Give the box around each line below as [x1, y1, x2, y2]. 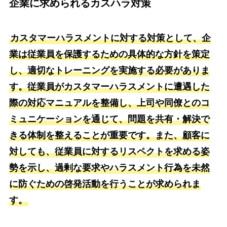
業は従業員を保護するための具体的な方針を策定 [9, 49, 210, 60]
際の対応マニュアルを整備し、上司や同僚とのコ [9, 98, 210, 108]
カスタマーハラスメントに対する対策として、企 [10, 33, 211, 44]
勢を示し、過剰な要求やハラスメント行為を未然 [9, 163, 210, 173]
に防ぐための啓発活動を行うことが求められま [9, 179, 201, 190]
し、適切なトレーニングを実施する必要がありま [9, 65, 210, 76]
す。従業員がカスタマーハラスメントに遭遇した [9, 82, 210, 92]
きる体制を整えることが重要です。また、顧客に [9, 130, 210, 141]
